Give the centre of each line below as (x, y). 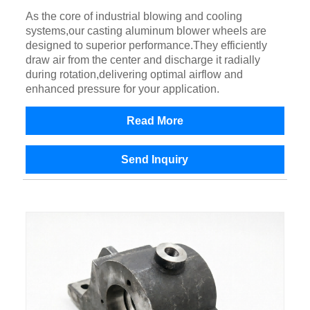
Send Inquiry (155, 160)
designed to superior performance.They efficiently (146, 46)
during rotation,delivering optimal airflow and (134, 75)
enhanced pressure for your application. (122, 89)
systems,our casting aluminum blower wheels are (146, 31)
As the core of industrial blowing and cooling (134, 17)
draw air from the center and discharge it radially (143, 60)
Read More (155, 121)
